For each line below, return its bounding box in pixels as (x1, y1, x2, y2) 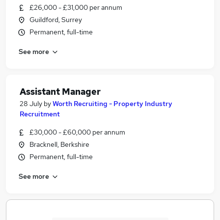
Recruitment (20, 110, 60, 118)
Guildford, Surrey (29, 15, 82, 24)
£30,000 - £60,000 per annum (29, 128, 125, 137)
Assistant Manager (20, 86, 101, 97)
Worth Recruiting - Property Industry (53, 99, 172, 108)
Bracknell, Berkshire (29, 140, 89, 149)
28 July (20, 99, 42, 108)
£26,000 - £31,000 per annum (29, 3, 122, 12)
